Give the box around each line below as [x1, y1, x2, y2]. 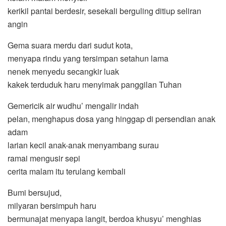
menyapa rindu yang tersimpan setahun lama [8, 52, 168, 64]
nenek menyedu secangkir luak [8, 65, 119, 77]
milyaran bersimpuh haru [8, 199, 96, 211]
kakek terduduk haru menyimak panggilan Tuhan [8, 78, 182, 90]
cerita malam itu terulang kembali [8, 165, 126, 177]
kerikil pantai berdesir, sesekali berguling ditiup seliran [8, 5, 201, 17]
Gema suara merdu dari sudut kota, [8, 39, 133, 51]
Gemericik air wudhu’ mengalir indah [8, 99, 139, 111]
